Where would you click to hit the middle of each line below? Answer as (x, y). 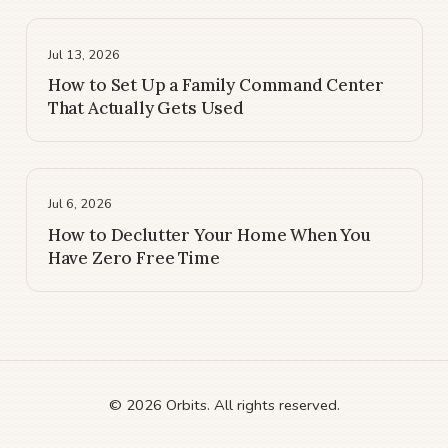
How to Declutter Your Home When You (209, 234)
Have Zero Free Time (133, 257)
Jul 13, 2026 (83, 54)
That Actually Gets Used (145, 108)
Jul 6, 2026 (79, 204)
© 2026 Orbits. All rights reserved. (224, 404)
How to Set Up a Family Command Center (215, 85)
